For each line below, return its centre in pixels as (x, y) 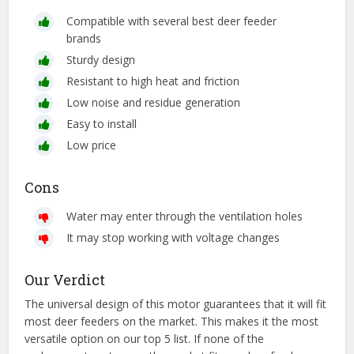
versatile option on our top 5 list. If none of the (145, 339)
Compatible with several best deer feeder (172, 21)
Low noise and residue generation (154, 103)
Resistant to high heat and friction (153, 81)
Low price (92, 145)
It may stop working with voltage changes (173, 238)
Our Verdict (65, 280)
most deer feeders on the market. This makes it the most (172, 322)
